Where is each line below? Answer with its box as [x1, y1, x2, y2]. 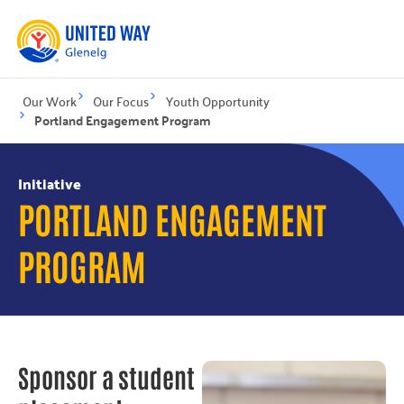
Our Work [23, 88, 77, 113]
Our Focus [93, 88, 150, 113]
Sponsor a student [18, 360, 195, 393]
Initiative [18, 170, 81, 197]
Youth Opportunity [165, 88, 270, 113]
